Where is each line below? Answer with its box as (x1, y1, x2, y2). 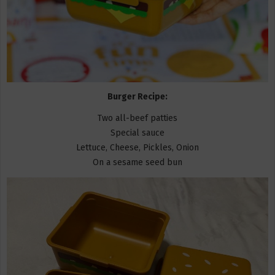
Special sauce (110, 128, 165, 139)
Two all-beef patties (98, 113, 177, 124)
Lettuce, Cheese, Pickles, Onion (76, 142, 199, 153)
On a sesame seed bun (93, 157, 182, 168)
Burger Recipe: (107, 91, 168, 102)
